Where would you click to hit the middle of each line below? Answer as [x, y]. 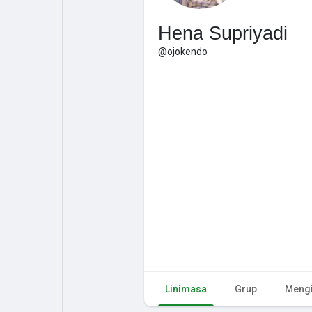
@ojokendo [183, 51]
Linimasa [186, 289]
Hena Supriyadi [223, 33]
